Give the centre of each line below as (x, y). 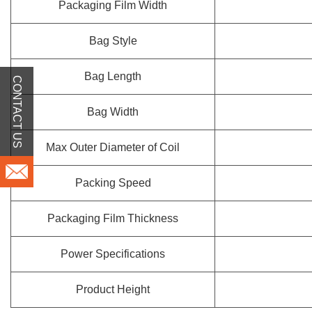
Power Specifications (113, 254)
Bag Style (113, 41)
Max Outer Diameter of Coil (113, 147)
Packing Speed (113, 183)
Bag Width (113, 112)
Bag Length (113, 76)
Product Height (113, 289)
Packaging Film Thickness (113, 218)
